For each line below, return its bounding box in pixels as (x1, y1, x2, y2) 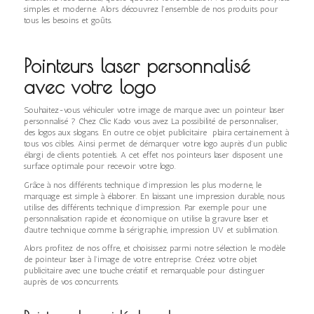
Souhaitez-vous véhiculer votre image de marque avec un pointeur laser (23, 105, 285, 116)
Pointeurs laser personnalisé (23, 54, 250, 78)
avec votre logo (23, 75, 156, 99)
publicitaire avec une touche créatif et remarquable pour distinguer (23, 265, 265, 275)
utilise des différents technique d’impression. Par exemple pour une (23, 202, 266, 212)
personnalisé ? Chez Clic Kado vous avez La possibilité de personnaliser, (23, 116, 278, 127)
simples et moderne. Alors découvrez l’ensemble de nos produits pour (23, 4, 278, 15)
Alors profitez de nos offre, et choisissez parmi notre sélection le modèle (23, 243, 285, 253)
